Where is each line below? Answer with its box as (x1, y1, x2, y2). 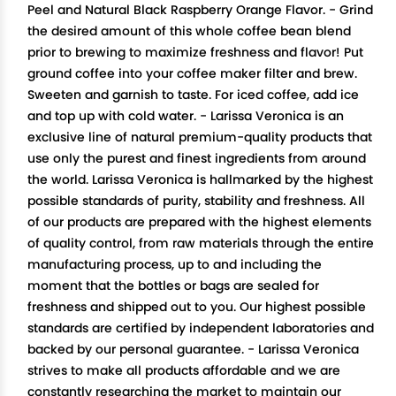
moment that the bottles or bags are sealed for (27, 277, 319, 294)
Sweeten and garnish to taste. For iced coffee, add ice (27, 86, 359, 103)
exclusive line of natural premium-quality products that (27, 128, 372, 146)
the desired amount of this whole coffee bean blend (27, 22, 351, 40)
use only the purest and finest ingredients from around (27, 149, 366, 167)
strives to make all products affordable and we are (27, 362, 340, 379)
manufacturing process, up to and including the (27, 255, 322, 273)
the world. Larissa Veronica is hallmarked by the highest (27, 171, 373, 188)
